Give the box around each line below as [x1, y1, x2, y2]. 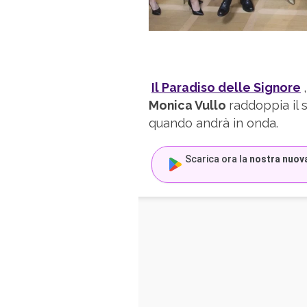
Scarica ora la [185, 153, 250, 164]
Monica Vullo [149, 97, 229, 112]
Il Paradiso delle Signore [151, 79, 301, 95]
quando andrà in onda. [149, 115, 278, 130]
